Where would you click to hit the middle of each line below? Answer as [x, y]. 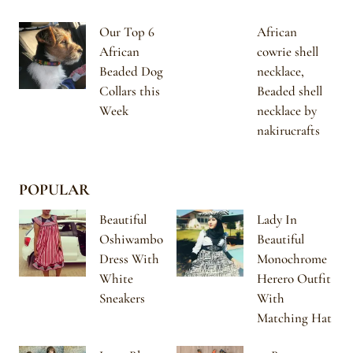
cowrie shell [288, 51]
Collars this [130, 91]
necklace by [287, 110]
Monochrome [292, 259]
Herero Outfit [294, 279]
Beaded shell [290, 91]
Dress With [129, 259]
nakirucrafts [288, 130]
